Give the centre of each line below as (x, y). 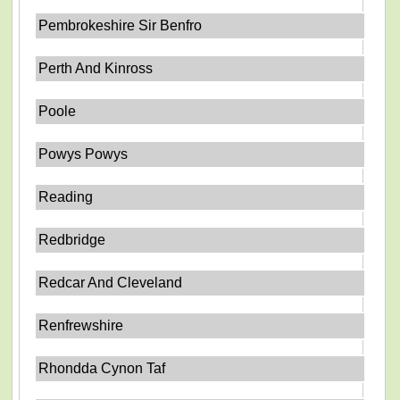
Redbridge (72, 240)
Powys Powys (83, 154)
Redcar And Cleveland (111, 283)
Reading (66, 197)
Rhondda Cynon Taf (102, 368)
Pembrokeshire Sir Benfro (121, 25)
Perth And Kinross (96, 68)
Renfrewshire (81, 325)
